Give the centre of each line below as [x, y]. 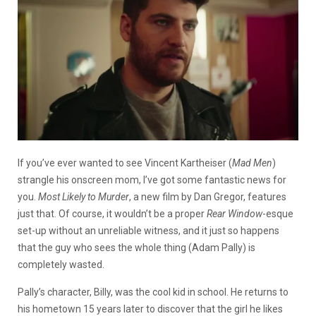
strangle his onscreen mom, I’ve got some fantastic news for [152, 180]
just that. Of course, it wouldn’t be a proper [112, 213]
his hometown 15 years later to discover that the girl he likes [150, 309]
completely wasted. [61, 264]
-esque [278, 213]
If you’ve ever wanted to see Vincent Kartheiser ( [125, 163]
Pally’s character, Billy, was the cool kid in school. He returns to [153, 292]
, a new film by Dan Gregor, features [208, 196]
